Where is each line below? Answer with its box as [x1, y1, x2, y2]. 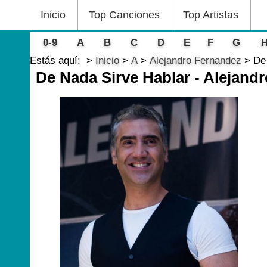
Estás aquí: [30, 55, 86, 66]
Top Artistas [183, 9, 238, 21]
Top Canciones [89, 9, 160, 21]
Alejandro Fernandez [150, 55, 241, 66]
